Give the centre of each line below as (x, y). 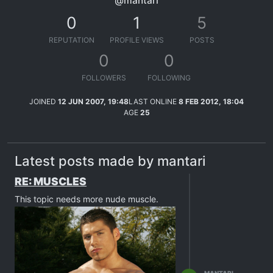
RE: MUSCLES (51, 181)
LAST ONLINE (153, 101)
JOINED (43, 101)
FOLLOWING (169, 78)
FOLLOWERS (104, 78)
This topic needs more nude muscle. (87, 199)
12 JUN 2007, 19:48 (93, 101)
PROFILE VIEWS (136, 40)
